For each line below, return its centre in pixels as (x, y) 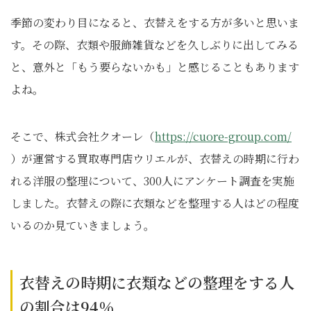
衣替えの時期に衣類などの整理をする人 (157, 282)
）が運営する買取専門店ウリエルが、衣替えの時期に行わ (155, 159)
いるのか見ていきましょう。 (83, 225)
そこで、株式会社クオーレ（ (83, 136)
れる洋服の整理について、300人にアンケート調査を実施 (152, 181)
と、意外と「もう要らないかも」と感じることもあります (155, 67)
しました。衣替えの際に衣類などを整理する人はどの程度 (155, 203)
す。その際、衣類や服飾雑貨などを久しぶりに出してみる (154, 45)
